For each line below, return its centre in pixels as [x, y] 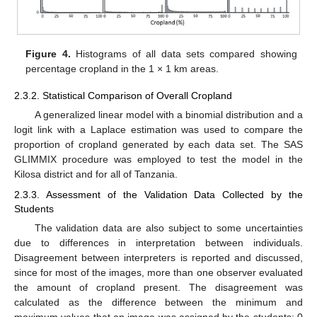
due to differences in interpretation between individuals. [158, 242]
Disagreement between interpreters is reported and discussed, [158, 257]
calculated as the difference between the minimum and [158, 302]
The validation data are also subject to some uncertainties [168, 227]
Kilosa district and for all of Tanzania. [96, 174]
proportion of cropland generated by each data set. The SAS [158, 145]
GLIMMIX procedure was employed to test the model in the [158, 160]
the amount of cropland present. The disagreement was [158, 287]
